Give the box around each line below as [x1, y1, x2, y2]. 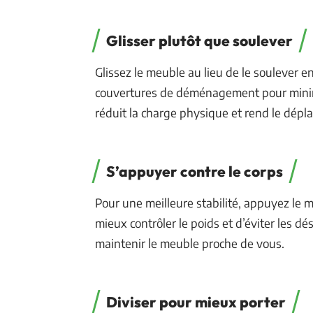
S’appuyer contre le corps [106, 161, 283, 180]
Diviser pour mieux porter [106, 292, 286, 311]
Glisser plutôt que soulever [106, 31, 293, 50]
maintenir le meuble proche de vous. [95, 235, 284, 251]
